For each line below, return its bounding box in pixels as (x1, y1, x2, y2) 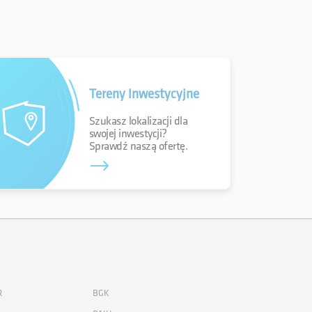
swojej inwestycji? (88, 127, 167, 141)
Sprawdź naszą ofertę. (88, 139, 188, 153)
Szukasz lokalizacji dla (88, 114, 188, 128)
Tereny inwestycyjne (88, 86, 199, 102)
